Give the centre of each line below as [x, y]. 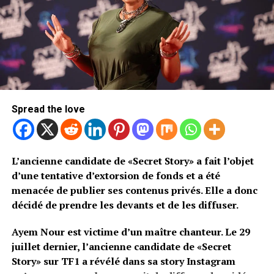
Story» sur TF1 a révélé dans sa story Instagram [123, 261]
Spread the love [48, 109]
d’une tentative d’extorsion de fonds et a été [116, 176]
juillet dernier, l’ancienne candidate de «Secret [121, 247]
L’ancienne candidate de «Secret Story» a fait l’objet [132, 161]
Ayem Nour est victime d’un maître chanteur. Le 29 [131, 232]
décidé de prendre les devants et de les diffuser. [125, 205]
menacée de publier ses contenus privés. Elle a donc [134, 191]
